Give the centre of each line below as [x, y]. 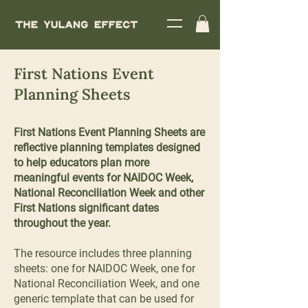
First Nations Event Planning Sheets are [109, 133]
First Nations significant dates [86, 208]
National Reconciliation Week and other [109, 193]
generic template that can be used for [104, 299]
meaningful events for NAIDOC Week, [103, 178]
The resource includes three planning [103, 254]
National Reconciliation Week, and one [107, 284]
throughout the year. [62, 223]
